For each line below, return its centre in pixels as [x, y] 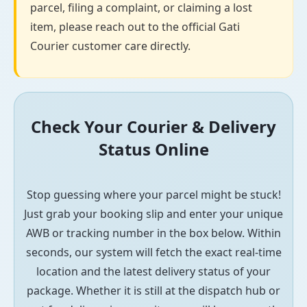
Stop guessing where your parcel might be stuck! [153, 195]
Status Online [153, 149]
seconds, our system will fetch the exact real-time [153, 253]
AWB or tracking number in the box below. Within [153, 233]
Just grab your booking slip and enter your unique [153, 214]
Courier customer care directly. [110, 46]
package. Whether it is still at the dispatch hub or [153, 291]
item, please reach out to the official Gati [135, 26]
